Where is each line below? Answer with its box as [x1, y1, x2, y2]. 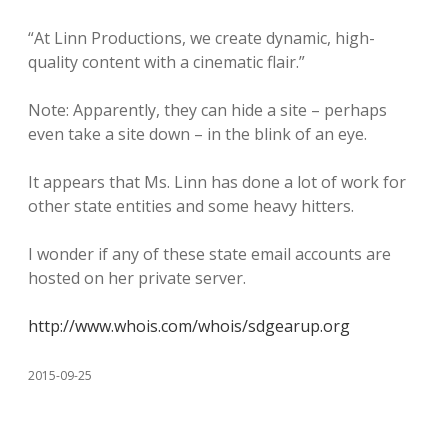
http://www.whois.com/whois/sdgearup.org [28, 315, 350, 337]
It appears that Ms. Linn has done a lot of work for [28, 171, 406, 193]
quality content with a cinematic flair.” [28, 51, 305, 73]
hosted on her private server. [28, 267, 246, 289]
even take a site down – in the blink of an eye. [28, 123, 367, 145]
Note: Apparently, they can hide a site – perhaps [28, 99, 387, 121]
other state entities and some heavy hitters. [28, 195, 354, 217]
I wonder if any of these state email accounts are [28, 243, 391, 265]
